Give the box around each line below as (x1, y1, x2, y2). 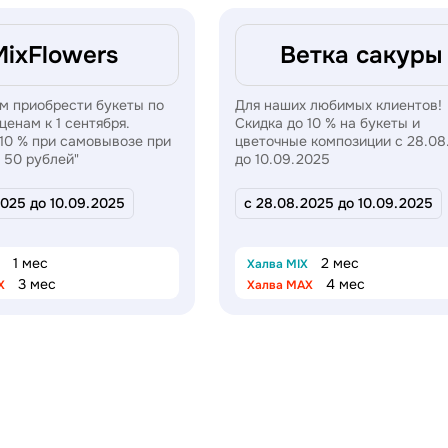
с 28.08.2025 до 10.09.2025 (243, 193, 433, 212)
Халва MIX (246, 255, 308, 272)
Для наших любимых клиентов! (234, 95, 442, 114)
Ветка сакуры (279, 39, 442, 70)
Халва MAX (246, 276, 313, 293)
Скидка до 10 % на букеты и (234, 113, 420, 132)
